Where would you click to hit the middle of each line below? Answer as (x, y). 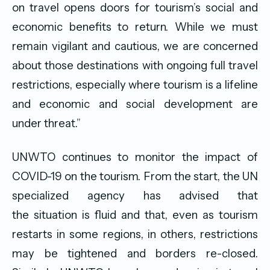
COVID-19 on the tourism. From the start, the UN (135, 177)
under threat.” (46, 124)
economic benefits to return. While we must (135, 27)
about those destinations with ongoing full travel (135, 66)
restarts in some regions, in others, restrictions (135, 234)
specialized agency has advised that (135, 196)
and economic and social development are (135, 104)
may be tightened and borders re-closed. (135, 254)
